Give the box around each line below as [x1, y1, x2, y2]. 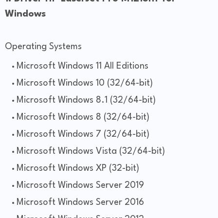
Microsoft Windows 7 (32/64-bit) [17, 130, 149, 139]
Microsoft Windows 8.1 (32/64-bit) [17, 96, 156, 105]
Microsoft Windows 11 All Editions [17, 62, 148, 71]
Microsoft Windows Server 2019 [17, 181, 144, 190]
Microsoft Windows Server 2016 [17, 198, 144, 207]
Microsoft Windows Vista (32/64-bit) [17, 147, 165, 156]
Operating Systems [5, 42, 82, 52]
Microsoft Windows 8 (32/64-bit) [17, 113, 149, 122]
